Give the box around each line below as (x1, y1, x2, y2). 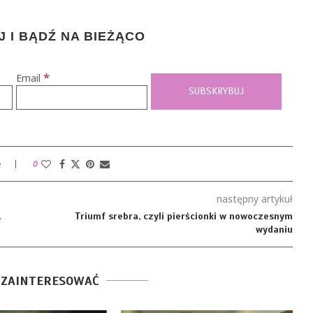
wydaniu (255, 224, 293, 235)
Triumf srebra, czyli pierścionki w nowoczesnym (74, 210, 293, 222)
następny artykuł (216, 192, 293, 205)
